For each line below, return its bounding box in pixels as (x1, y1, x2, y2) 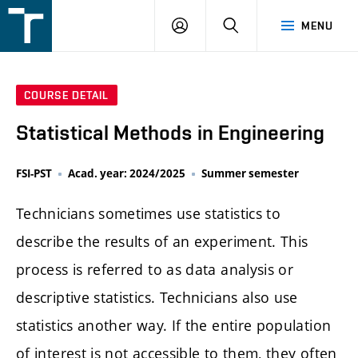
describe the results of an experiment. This (16, 232, 308, 252)
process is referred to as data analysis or (16, 260, 294, 280)
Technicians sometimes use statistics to (16, 204, 281, 224)
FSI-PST (16, 166, 52, 181)
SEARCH (238, 18, 282, 31)
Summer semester (201, 166, 299, 181)
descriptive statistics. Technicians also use (16, 288, 298, 308)
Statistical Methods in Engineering (16, 121, 324, 145)
